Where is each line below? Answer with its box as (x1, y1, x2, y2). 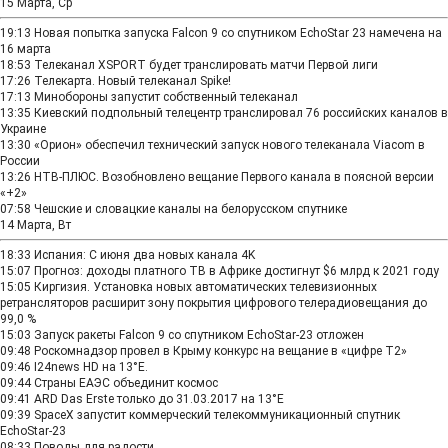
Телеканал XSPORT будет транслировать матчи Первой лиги (34, 58, 378, 72)
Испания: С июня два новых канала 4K (34, 248, 255, 262)
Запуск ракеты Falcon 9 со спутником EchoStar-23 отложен (34, 328, 364, 342)
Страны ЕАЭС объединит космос (34, 376, 218, 390)
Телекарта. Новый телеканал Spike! (34, 74, 231, 88)
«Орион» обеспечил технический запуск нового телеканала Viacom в (34, 138, 425, 152)
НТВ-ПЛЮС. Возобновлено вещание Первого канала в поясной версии (34, 170, 434, 184)
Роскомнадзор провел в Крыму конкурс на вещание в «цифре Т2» (34, 344, 407, 358)
